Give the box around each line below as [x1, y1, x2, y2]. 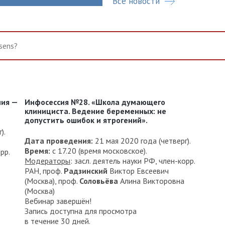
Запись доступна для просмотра [25, 205, 137, 216]
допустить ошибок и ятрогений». [25, 115, 148, 126]
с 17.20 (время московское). [50, 145, 148, 156]
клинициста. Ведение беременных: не [25, 106, 167, 117]
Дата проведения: [25, 135, 93, 146]
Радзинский [64, 165, 108, 176]
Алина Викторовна [120, 175, 185, 186]
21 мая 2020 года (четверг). [93, 135, 191, 146]
